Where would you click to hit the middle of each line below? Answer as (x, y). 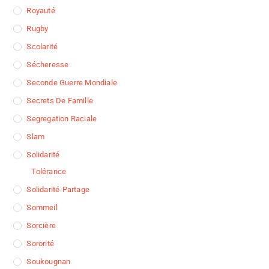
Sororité (41, 244)
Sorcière (41, 226)
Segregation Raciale (62, 119)
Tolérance (49, 172)
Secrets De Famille (60, 101)
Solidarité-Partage (58, 190)
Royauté (41, 11)
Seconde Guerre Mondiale (72, 83)
